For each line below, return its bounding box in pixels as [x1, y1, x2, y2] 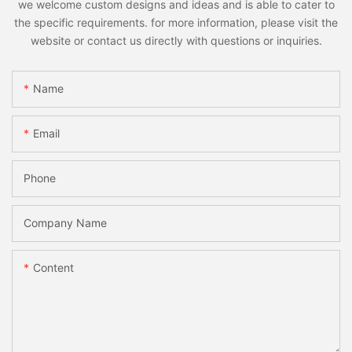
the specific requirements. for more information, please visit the [14, 15, 338, 29]
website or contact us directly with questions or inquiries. [30, 33, 322, 47]
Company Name [24, 216, 107, 230]
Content [33, 261, 74, 275]
